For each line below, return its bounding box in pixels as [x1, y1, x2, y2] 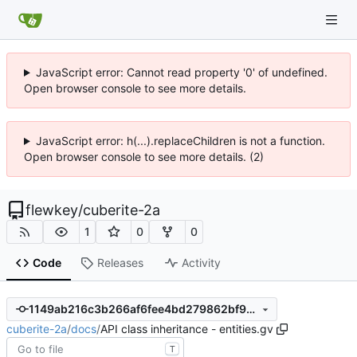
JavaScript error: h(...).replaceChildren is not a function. [35, 134, 325, 147]
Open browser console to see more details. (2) [24, 150, 264, 163]
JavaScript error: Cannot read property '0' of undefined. [35, 65, 328, 79]
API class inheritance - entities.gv [100, 321, 273, 335]
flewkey [25, 202, 78, 218]
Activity [181, 256, 221, 270]
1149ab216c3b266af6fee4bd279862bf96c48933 [245, 302, 255, 316]
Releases [96, 256, 143, 270]
